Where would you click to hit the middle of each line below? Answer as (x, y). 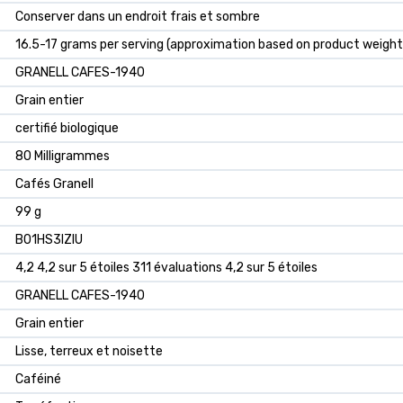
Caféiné (38, 380)
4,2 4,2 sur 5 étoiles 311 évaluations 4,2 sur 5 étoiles (166, 268)
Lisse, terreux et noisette (89, 352)
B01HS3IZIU (49, 240)
